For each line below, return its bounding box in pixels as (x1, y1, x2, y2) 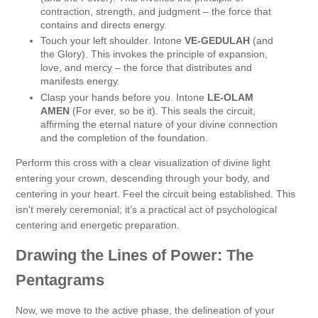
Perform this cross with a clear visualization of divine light (16, 156, 270, 168)
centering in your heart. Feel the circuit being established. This (16, 187, 295, 199)
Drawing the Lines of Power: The (16, 246, 253, 264)
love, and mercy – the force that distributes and (40, 62, 252, 74)
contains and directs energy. (40, 18, 167, 31)
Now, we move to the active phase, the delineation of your (16, 304, 275, 316)
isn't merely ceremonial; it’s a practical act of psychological (16, 203, 277, 215)
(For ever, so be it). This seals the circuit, (70, 104, 256, 116)
